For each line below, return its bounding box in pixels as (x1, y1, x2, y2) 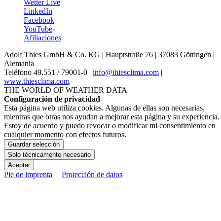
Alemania (4, 59, 34, 68)
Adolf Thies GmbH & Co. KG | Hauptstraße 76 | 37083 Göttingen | (4, 50, 215, 59)
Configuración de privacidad (4, 95, 100, 104)
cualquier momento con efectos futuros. (4, 130, 126, 139)
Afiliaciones (24, 34, 61, 42)
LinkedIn (24, 7, 52, 16)
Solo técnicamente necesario (8, 151, 91, 159)
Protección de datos (62, 170, 122, 179)
